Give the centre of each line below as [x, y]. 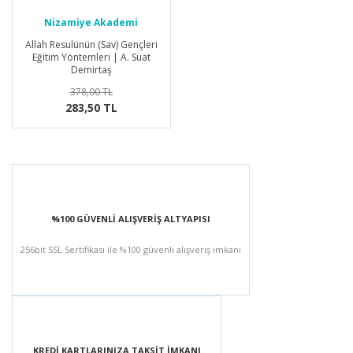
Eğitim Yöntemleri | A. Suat [91, 57]
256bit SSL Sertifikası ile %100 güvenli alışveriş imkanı [131, 249]
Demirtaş [91, 69]
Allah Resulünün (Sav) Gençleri [91, 44]
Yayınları [91, 38]
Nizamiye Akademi [91, 22]
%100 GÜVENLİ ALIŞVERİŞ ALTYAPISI [131, 218]
